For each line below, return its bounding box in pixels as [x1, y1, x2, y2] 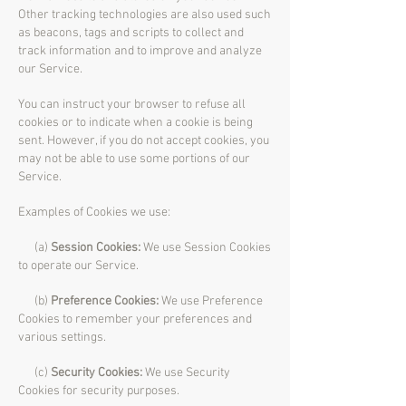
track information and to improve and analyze [18, 43, 262, 59]
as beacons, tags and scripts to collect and [18, 25, 244, 41]
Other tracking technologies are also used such [18, 7, 271, 23]
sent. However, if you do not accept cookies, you [18, 133, 269, 149]
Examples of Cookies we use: [18, 205, 170, 220]
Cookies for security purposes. [18, 383, 179, 399]
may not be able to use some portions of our [18, 151, 250, 167]
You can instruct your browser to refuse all [18, 97, 246, 112]
